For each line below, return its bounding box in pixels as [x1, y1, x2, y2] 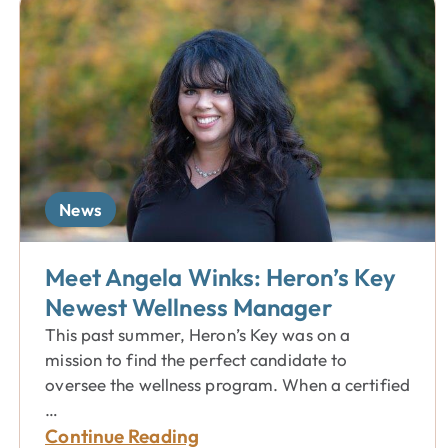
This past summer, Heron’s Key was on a [45, 324, 351, 345]
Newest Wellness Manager [45, 292, 332, 322]
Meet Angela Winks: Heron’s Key [45, 262, 397, 292]
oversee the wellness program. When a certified [45, 374, 410, 395]
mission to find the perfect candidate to [45, 349, 348, 370]
